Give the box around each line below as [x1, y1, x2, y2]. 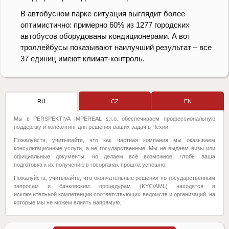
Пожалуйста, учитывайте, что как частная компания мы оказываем [14, 137, 215, 144]
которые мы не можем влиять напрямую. [14, 199, 121, 206]
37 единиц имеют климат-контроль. [20, 54, 145, 63]
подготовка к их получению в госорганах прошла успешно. [14, 162, 167, 168]
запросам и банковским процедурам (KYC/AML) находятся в [14, 183, 215, 190]
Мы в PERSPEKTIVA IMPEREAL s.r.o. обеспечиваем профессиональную [14, 116, 215, 122]
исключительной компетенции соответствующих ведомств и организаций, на [14, 191, 215, 198]
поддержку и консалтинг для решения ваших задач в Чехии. [14, 124, 170, 130]
